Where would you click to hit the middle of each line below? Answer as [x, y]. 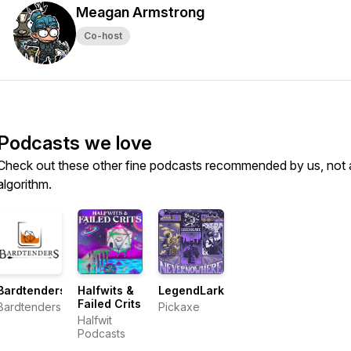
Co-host [103, 36]
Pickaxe [179, 307]
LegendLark [192, 291]
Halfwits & [106, 291]
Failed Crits [110, 304]
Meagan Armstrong [140, 12]
